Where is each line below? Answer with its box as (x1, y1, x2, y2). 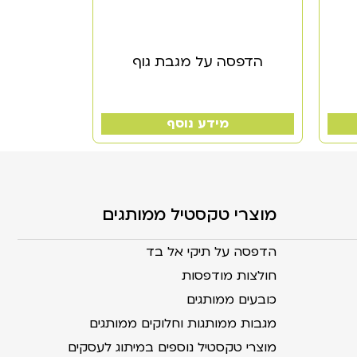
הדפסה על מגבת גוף (131, 52, 263, 71)
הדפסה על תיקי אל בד (146, 242, 277, 261)
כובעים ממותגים (186, 290, 277, 308)
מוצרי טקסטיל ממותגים (102, 202, 277, 226)
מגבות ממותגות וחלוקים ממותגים (89, 314, 277, 332)
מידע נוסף (166, 114, 229, 132)
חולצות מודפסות (182, 266, 277, 284)
